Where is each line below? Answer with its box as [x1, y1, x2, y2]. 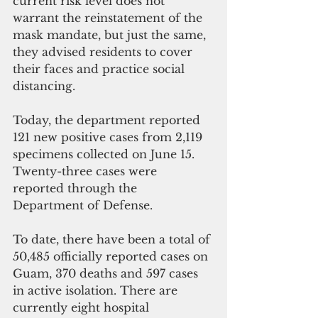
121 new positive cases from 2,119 [13, 129, 206, 144]
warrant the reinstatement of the [13, 10, 206, 25]
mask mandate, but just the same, [13, 27, 209, 42]
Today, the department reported [13, 112, 204, 127]
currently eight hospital [13, 300, 153, 314]
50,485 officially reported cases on [13, 248, 212, 263]
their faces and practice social [13, 61, 188, 76]
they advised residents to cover [13, 44, 196, 59]
